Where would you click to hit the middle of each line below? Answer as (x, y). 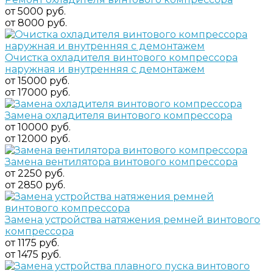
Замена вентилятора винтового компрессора (121, 161)
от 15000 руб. (37, 80)
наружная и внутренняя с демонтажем (105, 69)
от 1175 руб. (32, 243)
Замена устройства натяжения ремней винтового (133, 219)
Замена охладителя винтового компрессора (119, 115)
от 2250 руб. (35, 173)
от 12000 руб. (37, 138)
